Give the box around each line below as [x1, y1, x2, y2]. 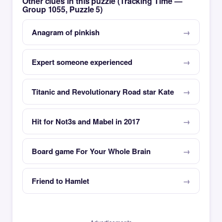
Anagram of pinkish [32, 27, 100, 38]
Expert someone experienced [32, 56, 132, 67]
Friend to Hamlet [32, 175, 89, 186]
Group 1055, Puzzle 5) [22, 3, 103, 15]
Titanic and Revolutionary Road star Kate [32, 86, 174, 97]
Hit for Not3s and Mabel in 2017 [32, 116, 140, 127]
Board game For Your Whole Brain [32, 146, 151, 157]
